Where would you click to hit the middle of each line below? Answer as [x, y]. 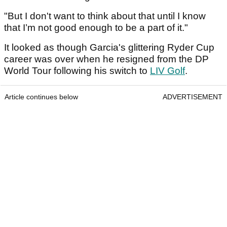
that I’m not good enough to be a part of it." [96, 27]
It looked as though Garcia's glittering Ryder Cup [109, 47]
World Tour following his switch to [77, 70]
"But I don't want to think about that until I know [105, 16]
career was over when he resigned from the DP [106, 59]
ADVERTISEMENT [193, 97]
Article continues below [41, 97]
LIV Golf [167, 70]
